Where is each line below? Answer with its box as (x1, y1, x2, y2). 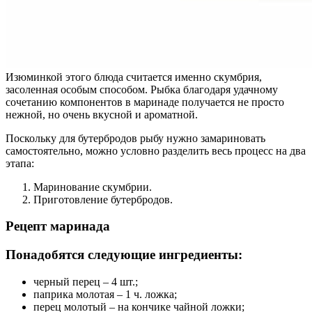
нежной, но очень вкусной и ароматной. (6, 108, 198, 120)
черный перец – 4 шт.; (33, 275, 138, 288)
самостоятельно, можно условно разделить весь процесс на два (6, 144, 306, 157)
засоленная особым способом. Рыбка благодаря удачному (6, 83, 278, 95)
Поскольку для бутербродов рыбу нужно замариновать (6, 132, 265, 144)
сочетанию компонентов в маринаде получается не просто (6, 95, 284, 108)
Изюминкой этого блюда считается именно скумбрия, (6, 70, 262, 83)
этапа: (6, 157, 34, 169)
